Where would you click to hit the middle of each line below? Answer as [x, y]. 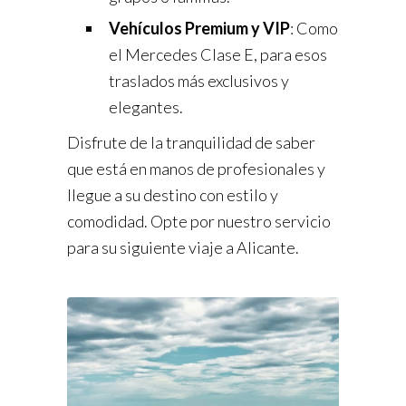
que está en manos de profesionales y [196, 169]
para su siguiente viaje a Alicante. [183, 248]
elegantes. [146, 107]
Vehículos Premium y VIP [199, 29]
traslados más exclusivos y [199, 81]
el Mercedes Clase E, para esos [218, 55]
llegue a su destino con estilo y [173, 195]
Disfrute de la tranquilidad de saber [191, 143]
